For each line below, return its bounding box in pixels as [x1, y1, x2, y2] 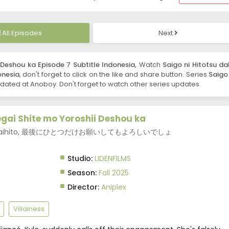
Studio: [67, 153, 93, 164]
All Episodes [2, 28, 42, 38]
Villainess [13, 204, 44, 214]
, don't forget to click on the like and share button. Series [19, 70, 209, 80]
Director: [67, 182, 99, 193]
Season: [67, 168, 97, 178]
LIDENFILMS [94, 153, 131, 164]
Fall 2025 [98, 168, 129, 178]
